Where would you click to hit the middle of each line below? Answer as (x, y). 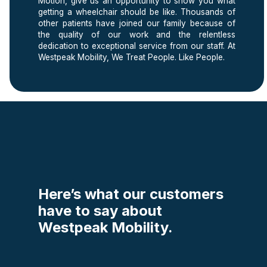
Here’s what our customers (131, 194)
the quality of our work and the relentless (137, 35)
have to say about (100, 211)
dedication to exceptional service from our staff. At (137, 46)
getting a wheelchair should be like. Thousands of (137, 12)
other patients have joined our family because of (137, 23)
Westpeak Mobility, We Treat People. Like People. (131, 57)
